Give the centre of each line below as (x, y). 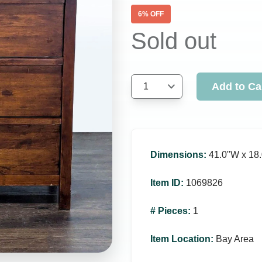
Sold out (174, 41)
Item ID (166, 183)
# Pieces (169, 211)
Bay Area (235, 239)
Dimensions (177, 155)
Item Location (180, 239)
